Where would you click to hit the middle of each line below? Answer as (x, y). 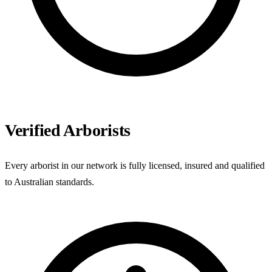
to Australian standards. (49, 182)
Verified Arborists (68, 130)
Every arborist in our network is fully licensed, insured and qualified (135, 165)
